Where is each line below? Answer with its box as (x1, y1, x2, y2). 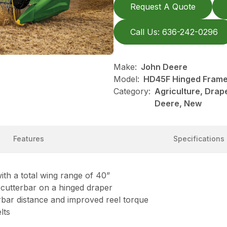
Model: (113, 74, 139, 84)
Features (13, 134, 44, 143)
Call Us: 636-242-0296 (130, 27, 218, 37)
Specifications (173, 134, 224, 143)
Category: (113, 86, 150, 96)
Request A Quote (130, 2, 196, 12)
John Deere (141, 62, 187, 72)
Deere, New (155, 98, 202, 108)
